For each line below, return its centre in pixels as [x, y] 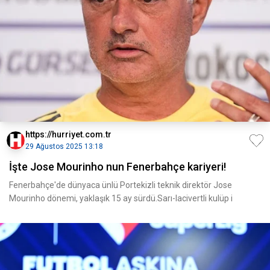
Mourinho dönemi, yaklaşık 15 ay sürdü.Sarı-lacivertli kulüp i [121, 198]
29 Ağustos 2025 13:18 [64, 146]
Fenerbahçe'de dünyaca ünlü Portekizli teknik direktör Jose [121, 185]
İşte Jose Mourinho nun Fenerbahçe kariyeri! [118, 167]
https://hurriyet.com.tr [68, 134]
